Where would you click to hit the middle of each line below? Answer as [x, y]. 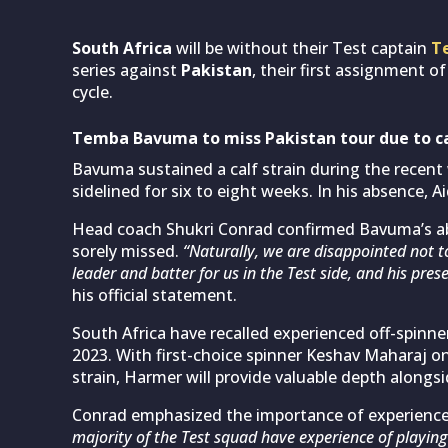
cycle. [92, 91]
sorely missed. [127, 250]
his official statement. [154, 294]
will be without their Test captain [301, 47]
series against [126, 69]
